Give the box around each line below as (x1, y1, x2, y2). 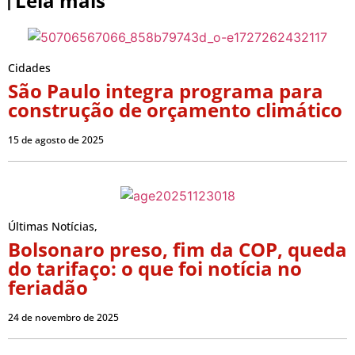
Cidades (8, 59, 51, 75)
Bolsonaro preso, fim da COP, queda (8, 236, 347, 263)
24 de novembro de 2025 (8, 311, 119, 325)
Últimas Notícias (8, 219, 94, 235)
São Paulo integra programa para (8, 77, 323, 104)
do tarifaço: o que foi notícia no (8, 255, 302, 282)
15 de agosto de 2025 (8, 132, 104, 147)
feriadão (8, 274, 88, 301)
